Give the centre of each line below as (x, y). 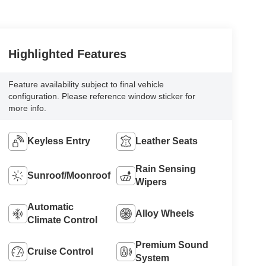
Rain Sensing (166, 169)
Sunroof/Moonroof (69, 176)
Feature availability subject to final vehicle (86, 85)
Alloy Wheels (165, 214)
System (153, 258)
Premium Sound (172, 245)
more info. (27, 108)
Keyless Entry (58, 141)
